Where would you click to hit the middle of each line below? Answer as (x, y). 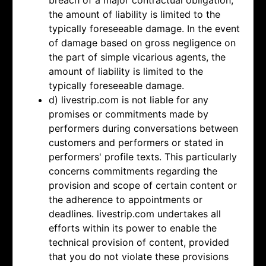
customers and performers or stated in (136, 143)
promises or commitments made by (129, 114)
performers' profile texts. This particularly (143, 157)
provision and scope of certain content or (143, 186)
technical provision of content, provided (139, 243)
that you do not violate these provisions (139, 257)
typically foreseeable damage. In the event (144, 29)
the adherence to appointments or (126, 200)
